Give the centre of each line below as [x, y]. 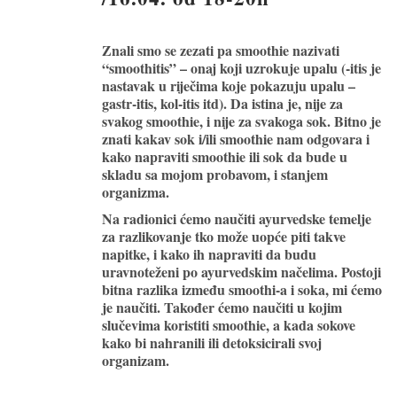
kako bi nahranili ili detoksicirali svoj [212, 342]
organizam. [136, 360]
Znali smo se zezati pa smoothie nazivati [221, 50]
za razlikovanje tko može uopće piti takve [224, 236]
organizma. [136, 191]
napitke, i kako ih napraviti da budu [209, 253]
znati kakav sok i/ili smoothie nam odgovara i [236, 138]
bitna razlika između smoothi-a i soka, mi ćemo [242, 289]
